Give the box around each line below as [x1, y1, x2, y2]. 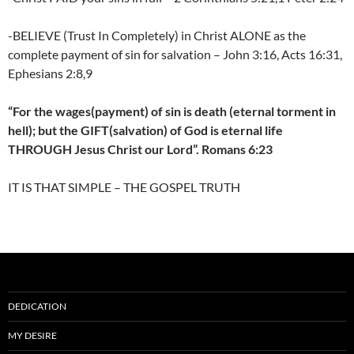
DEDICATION [8, 300, 66, 313]
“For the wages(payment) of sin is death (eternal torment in [8, 104, 336, 119]
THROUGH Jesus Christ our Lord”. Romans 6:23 [8, 141, 273, 157]
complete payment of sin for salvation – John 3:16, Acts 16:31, [8, 47, 342, 62]
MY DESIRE [8, 330, 57, 342]
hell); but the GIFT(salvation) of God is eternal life [8, 122, 283, 138]
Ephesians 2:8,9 [8, 66, 92, 81]
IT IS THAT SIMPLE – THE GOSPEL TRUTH [8, 179, 240, 195]
